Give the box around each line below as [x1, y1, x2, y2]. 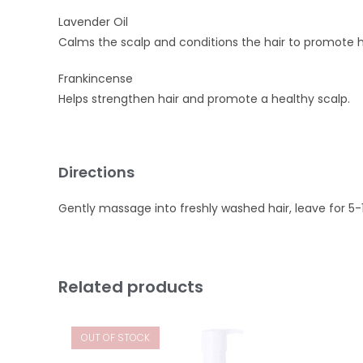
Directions [58, 162, 135, 183]
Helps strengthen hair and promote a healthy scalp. [58, 91, 350, 108]
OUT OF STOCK [81, 331, 151, 345]
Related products [58, 275, 203, 299]
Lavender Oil [58, 14, 128, 31]
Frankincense [58, 70, 133, 88]
